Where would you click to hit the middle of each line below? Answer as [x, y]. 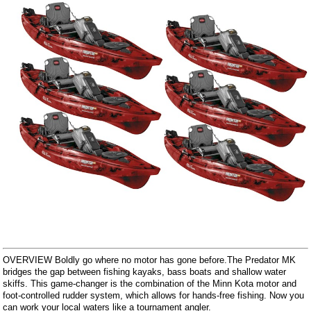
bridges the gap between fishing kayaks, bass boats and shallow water [145, 271]
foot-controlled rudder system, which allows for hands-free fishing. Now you [154, 295]
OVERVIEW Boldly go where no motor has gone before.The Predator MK [150, 260]
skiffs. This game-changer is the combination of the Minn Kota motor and [150, 283]
